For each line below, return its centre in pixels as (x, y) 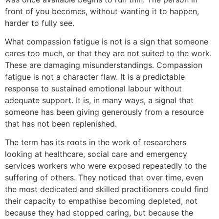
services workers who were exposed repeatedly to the (106, 166)
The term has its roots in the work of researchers (96, 142)
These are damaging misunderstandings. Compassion (104, 65)
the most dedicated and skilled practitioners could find (107, 189)
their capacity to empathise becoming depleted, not (101, 201)
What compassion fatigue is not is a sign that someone (107, 41)
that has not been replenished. (61, 123)
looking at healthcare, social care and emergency (96, 154)
